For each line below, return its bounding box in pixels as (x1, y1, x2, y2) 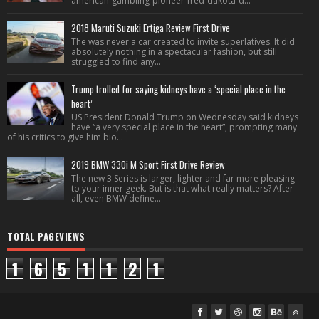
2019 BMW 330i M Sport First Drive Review (71, 157, 225, 172)
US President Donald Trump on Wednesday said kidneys (71, 111, 298, 123)
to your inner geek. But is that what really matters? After (71, 182, 293, 194)
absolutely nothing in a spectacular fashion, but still (71, 46, 277, 58)
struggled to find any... (71, 56, 161, 68)
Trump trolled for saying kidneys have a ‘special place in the (71, 82, 286, 96)
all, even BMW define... (71, 192, 161, 204)
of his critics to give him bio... (7, 131, 123, 143)
